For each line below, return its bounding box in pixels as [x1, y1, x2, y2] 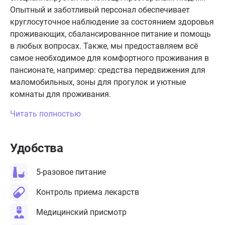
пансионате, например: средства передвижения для [10, 65, 205, 75]
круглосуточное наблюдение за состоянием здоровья [10, 17, 214, 27]
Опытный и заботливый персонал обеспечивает [10, 5, 190, 15]
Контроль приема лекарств [36, 187, 139, 197]
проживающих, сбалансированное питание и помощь [10, 29, 211, 39]
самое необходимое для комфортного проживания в [10, 53, 209, 63]
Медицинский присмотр [36, 207, 127, 217]
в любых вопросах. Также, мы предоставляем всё [10, 41, 198, 51]
